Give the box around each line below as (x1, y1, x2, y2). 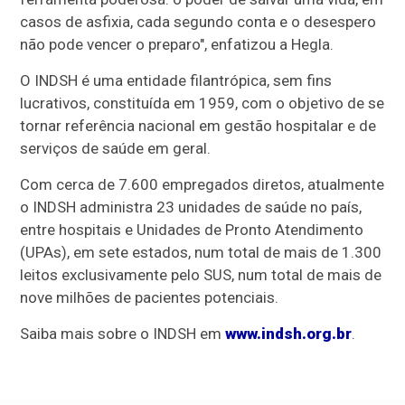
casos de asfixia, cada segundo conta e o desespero (20, 12, 377, 31)
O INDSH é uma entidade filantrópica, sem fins (20, 71, 333, 89)
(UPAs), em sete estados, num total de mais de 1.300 (20, 242, 382, 261)
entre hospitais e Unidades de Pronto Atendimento (20, 220, 364, 239)
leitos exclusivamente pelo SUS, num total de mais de (20, 265, 382, 284)
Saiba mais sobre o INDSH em (20, 324, 226, 343)
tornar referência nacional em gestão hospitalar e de (20, 116, 377, 135)
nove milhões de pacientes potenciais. (20, 287, 279, 306)
